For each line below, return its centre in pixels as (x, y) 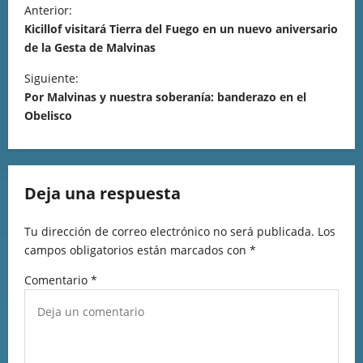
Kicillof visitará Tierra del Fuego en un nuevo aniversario (181, 29)
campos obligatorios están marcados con (137, 250)
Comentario (58, 280)
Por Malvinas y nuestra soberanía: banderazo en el (165, 97)
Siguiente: (51, 78)
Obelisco (48, 115)
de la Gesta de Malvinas (90, 47)
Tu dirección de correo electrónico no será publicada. (169, 231)
